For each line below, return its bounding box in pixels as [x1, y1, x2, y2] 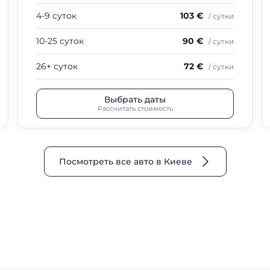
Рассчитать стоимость [97, 104, 173, 113]
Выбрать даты [104, 93, 166, 105]
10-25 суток [36, 36, 84, 46]
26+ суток [36, 61, 78, 72]
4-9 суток [36, 10, 77, 21]
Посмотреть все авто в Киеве [58, 156, 192, 167]
